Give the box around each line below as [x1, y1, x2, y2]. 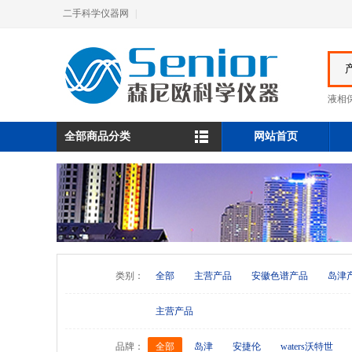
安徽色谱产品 [251, 270, 308, 281]
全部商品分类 [64, 130, 130, 142]
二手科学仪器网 [63, 8, 129, 19]
